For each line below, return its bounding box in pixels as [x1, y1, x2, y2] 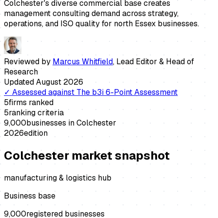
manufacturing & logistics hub [4, 172, 111, 183]
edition [24, 127, 48, 138]
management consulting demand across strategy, [4, 8, 179, 18]
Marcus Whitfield [53, 56, 113, 67]
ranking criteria [9, 107, 64, 118]
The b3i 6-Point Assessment [76, 87, 178, 97]
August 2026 [36, 76, 83, 87]
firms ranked [9, 97, 54, 108]
